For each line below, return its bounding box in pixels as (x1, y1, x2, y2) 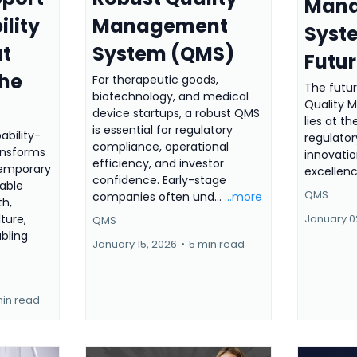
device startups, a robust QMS (92, 104, 260, 121)
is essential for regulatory (92, 121, 233, 138)
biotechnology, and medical (92, 88, 249, 104)
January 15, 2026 (92, 236, 177, 252)
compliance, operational (92, 138, 229, 155)
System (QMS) (92, 40, 234, 67)
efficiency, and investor (92, 155, 224, 171)
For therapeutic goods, (92, 71, 218, 88)
